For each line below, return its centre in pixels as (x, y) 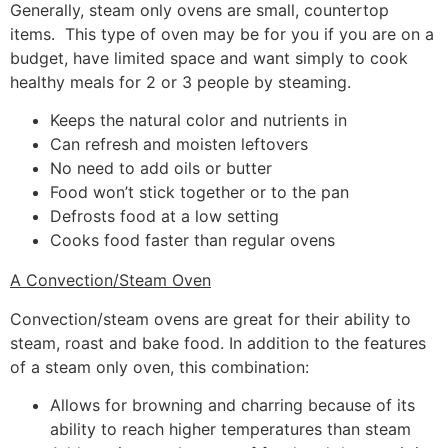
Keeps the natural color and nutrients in (198, 120)
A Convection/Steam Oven (110, 280)
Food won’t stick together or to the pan (202, 192)
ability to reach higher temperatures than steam (230, 429)
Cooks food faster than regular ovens (192, 240)
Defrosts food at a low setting (167, 216)
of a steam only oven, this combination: (159, 366)
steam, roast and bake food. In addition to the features (218, 342)
